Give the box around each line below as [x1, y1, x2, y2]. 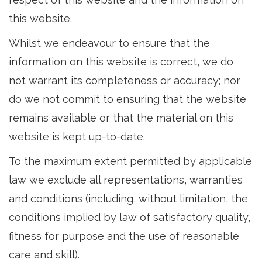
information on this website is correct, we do [9, 56, 233, 68]
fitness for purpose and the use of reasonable [9, 230, 239, 242]
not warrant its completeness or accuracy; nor [9, 74, 240, 87]
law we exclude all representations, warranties [9, 174, 243, 186]
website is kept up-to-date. [9, 130, 145, 143]
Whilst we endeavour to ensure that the [9, 37, 210, 49]
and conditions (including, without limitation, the [9, 192, 248, 205]
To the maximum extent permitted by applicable [9, 155, 252, 167]
